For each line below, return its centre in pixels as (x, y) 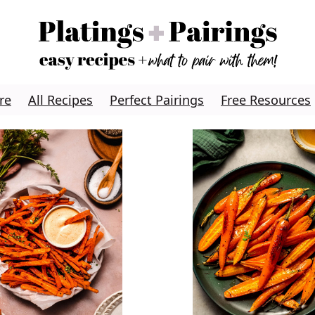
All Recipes (60, 100)
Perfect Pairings (157, 100)
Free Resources (266, 100)
